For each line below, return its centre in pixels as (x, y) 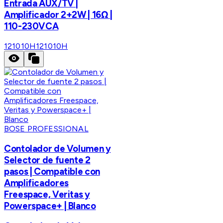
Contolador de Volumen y (57, 148)
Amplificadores (36, 183)
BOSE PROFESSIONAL (46, 128)
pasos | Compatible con (52, 171)
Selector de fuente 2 (47, 160)
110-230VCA (31, 26)
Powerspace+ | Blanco (50, 206)
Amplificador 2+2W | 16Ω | (58, 15)
